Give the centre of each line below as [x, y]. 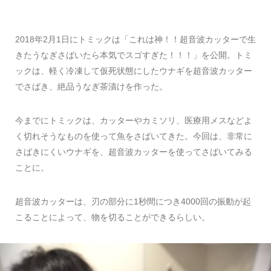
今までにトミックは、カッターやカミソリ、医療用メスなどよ [134, 120]
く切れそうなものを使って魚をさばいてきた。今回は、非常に [134, 136]
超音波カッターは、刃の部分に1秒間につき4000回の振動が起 [133, 201]
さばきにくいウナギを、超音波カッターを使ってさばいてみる [134, 152]
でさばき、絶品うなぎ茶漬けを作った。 [91, 87]
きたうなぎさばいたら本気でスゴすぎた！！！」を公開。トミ [134, 55]
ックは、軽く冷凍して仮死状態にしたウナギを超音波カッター [134, 71]
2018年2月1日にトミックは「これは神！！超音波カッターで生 [135, 39]
